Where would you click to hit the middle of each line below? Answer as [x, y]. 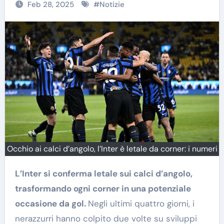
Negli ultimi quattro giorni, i [141, 203]
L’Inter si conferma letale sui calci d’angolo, [18, 173]
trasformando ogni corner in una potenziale [103, 188]
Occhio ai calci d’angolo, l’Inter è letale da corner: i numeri [112, 148]
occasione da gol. [51, 203]
